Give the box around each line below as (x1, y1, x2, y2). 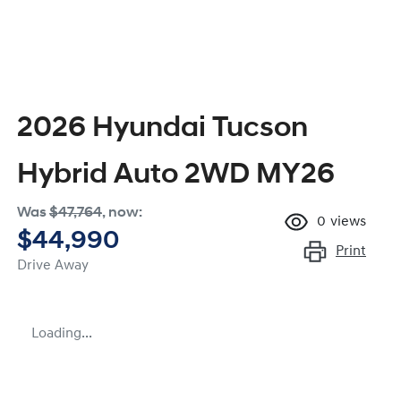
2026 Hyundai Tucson (17, 115, 308, 144)
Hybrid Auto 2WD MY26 (17, 161, 335, 191)
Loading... (31, 327, 92, 342)
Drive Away (17, 259, 89, 274)
